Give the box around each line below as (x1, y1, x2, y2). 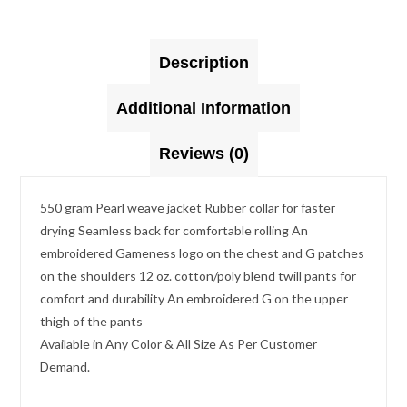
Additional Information (116, 98, 291, 117)
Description (158, 53, 249, 72)
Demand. (40, 358, 91, 374)
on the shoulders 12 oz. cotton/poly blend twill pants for (40, 267, 357, 283)
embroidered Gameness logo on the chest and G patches (40, 244, 365, 261)
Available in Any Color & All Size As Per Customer (40, 335, 318, 352)
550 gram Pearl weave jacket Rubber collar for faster (40, 199, 336, 215)
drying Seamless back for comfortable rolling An (40, 222, 309, 238)
